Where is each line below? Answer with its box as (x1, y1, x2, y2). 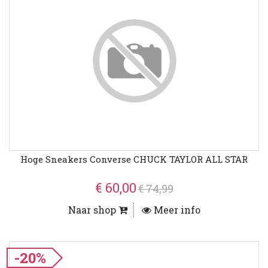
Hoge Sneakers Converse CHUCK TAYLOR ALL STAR (20, 153, 248, 166)
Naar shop (68, 203, 118, 217)
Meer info (151, 203, 200, 217)
